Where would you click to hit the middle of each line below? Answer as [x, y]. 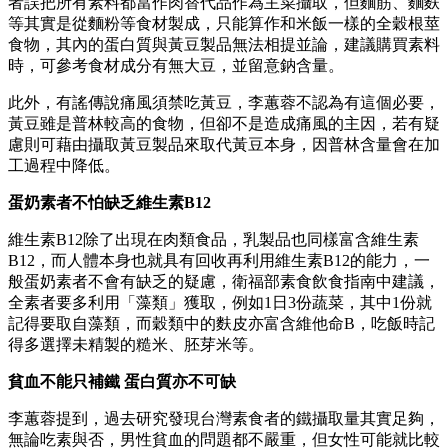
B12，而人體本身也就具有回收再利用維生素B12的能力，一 [219, 260]
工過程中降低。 [64, 165]
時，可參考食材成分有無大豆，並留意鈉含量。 [176, 65]
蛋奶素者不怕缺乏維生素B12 [109, 202]
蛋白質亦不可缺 [180, 381]
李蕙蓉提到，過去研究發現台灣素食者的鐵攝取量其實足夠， [224, 418]
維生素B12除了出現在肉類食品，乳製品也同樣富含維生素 [213, 239]
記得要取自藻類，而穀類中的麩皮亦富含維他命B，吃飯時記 [221, 323]
